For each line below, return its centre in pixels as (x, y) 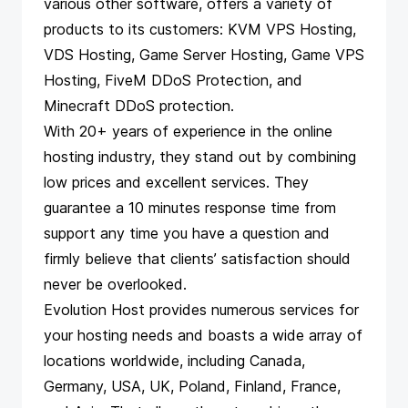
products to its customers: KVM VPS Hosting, (200, 29)
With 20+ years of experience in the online (188, 131)
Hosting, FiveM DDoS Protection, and (173, 80)
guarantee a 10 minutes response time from (190, 208)
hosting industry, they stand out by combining (200, 157)
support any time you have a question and (187, 233)
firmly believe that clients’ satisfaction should (197, 259)
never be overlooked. (115, 284)
